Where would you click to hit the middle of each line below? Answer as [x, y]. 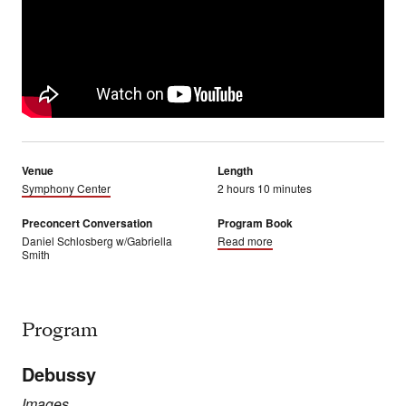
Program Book [255, 223]
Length [235, 171]
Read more [245, 241]
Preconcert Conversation [87, 223]
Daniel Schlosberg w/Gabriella [97, 241]
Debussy [59, 374]
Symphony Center [66, 188]
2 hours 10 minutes [265, 188]
